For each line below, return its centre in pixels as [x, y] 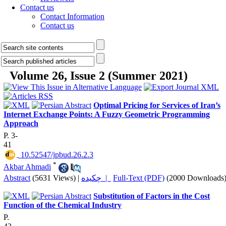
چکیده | [106, 178]
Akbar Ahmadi [27, 167]
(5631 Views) [54, 178]
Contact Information [72, 16]
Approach [21, 123]
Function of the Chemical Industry [63, 205]
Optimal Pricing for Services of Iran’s [157, 105]
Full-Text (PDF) [139, 178]
